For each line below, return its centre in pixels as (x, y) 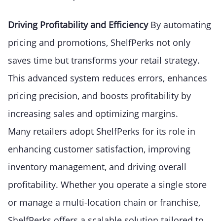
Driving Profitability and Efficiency (79, 25)
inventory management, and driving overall (97, 167)
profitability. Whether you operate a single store (107, 185)
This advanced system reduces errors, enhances (108, 78)
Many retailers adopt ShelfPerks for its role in (102, 131)
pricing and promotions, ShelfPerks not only (99, 43)
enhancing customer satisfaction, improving (99, 149)
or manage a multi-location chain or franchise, (104, 203)
